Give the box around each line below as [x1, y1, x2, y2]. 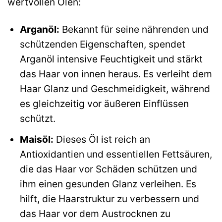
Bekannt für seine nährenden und [59, 23, 209, 36]
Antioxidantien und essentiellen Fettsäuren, [19, 148, 212, 160]
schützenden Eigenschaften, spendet [19, 38, 185, 51]
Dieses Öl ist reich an [53, 133, 150, 145]
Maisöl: [19, 133, 54, 145]
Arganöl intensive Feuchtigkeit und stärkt [19, 53, 203, 65]
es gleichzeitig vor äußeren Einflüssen [19, 98, 189, 110]
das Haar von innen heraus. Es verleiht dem [19, 68, 212, 80]
